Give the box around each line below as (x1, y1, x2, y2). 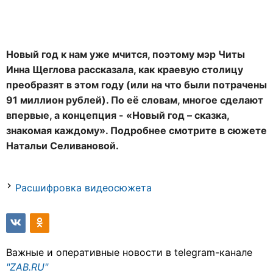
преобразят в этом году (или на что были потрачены (6, 78, 267, 91)
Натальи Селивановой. (6, 139, 119, 152)
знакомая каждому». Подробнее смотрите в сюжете (6, 124, 267, 136)
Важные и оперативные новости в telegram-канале (6, 246, 252, 258)
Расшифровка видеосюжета (15, 181, 152, 194)
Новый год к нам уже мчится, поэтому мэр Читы (6, 48, 245, 60)
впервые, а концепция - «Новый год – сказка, (6, 108, 229, 121)
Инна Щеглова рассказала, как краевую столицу (6, 63, 243, 76)
